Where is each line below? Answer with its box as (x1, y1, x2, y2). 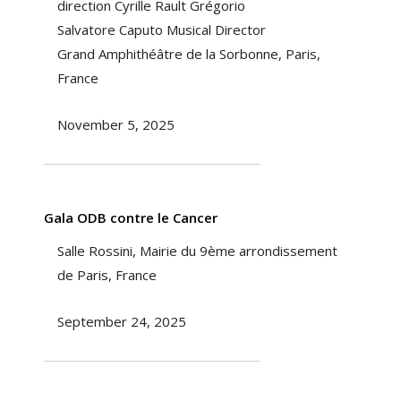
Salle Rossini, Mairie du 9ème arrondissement (56, 242, 337, 260)
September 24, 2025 (56, 312, 186, 331)
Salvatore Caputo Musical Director (56, 21, 266, 39)
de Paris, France (56, 266, 157, 285)
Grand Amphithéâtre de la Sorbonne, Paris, (56, 45, 320, 64)
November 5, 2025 (56, 115, 175, 134)
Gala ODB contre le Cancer (43, 209, 218, 227)
